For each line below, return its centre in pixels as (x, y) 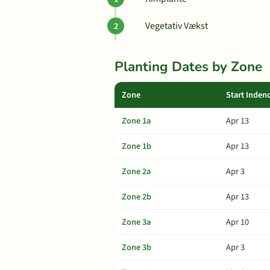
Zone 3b (137, 247)
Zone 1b (137, 146)
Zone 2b (137, 197)
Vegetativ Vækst (177, 26)
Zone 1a (136, 121)
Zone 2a (136, 171)
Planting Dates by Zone (188, 67)
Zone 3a (136, 222)
